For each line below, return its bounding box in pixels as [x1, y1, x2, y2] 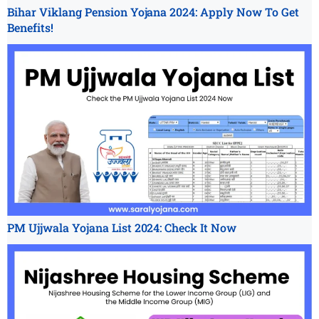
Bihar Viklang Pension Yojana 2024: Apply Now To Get [7, 4, 299, 19]
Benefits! [7, 19, 53, 35]
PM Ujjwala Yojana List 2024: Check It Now [7, 219, 237, 235]
